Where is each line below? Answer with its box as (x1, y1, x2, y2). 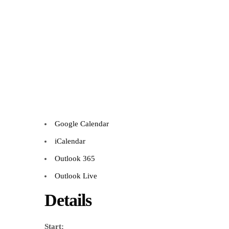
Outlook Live (55, 172, 97, 180)
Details (44, 191, 91, 210)
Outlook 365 (55, 154, 95, 163)
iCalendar (55, 137, 85, 146)
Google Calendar (55, 120, 109, 128)
